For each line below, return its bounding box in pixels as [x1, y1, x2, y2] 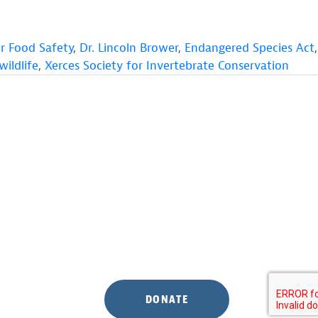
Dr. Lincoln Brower [79, 40, 178, 55]
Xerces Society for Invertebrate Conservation [45, 58, 289, 73]
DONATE [145, 292, 189, 307]
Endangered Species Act [185, 40, 314, 55]
